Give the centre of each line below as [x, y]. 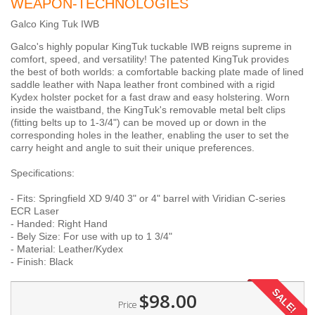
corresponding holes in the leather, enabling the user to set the [150, 135]
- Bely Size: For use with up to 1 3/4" [91, 236]
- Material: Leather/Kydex [67, 249]
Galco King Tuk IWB [55, 24]
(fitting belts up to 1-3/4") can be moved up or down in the [139, 122]
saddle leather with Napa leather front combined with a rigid [143, 84]
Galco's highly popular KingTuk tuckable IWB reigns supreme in [151, 46]
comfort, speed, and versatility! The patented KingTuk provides [150, 59]
